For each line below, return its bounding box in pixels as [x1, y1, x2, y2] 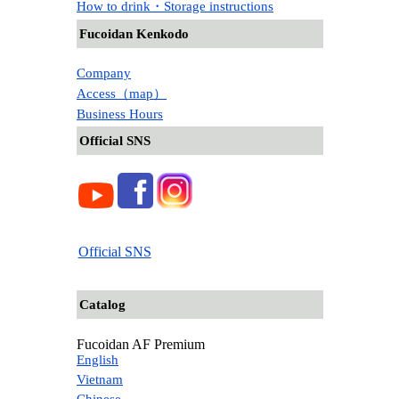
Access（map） [77, 85, 167, 101]
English [77, 352, 118, 367]
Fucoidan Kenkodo [79, 26, 189, 41]
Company [77, 65, 131, 80]
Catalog [79, 297, 126, 312]
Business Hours [77, 106, 163, 121]
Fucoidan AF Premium [77, 336, 205, 352]
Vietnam [77, 371, 123, 387]
